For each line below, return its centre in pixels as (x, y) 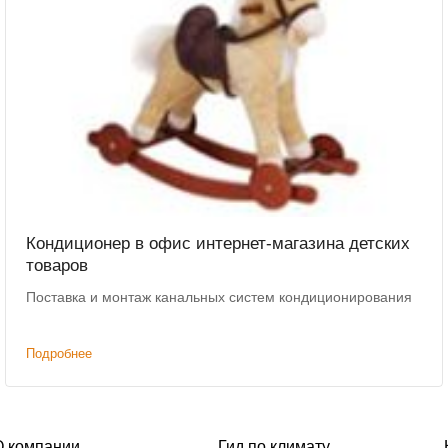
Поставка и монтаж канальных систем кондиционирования (219, 297)
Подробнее (59, 354)
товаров (57, 266)
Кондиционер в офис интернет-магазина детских (218, 244)
